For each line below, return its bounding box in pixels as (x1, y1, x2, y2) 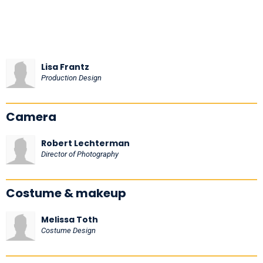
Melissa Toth (41, 213, 98, 225)
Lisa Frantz (41, 60, 89, 73)
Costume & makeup (6, 184, 126, 201)
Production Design (41, 73, 102, 82)
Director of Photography (41, 149, 119, 159)
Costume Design (41, 225, 96, 235)
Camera (6, 108, 56, 125)
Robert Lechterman (41, 137, 130, 149)
